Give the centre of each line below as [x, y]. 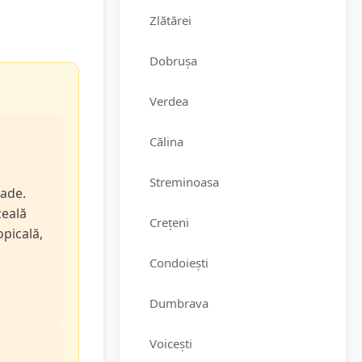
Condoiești [179, 263]
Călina [166, 141]
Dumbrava [179, 303]
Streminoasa [184, 182]
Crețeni [169, 222]
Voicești [171, 343]
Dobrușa [173, 61]
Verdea [169, 101]
